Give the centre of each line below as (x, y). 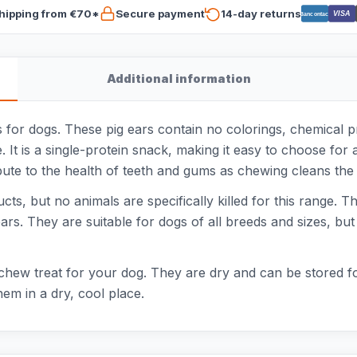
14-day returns (261, 13)
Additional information (178, 78)
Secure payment (160, 13)
